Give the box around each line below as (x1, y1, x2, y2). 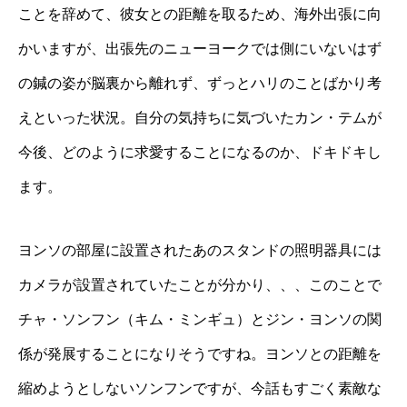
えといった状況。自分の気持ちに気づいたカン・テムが (18, 109, 382, 125)
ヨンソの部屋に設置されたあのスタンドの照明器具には (18, 242, 382, 258)
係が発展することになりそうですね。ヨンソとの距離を (18, 345, 382, 362)
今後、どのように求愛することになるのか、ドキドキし (18, 144, 382, 160)
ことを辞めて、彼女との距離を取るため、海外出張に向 (18, 5, 382, 22)
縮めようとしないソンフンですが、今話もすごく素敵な (18, 380, 382, 396)
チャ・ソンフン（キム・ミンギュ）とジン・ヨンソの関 (18, 311, 382, 327)
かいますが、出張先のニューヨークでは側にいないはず (18, 40, 382, 56)
